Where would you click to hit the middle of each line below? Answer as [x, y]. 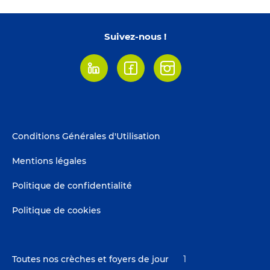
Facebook [140, 75]
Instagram [178, 75]
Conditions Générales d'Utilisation [86, 136]
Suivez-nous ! [135, 36]
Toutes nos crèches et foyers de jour [90, 259]
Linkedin [101, 75]
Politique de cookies [56, 210]
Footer [37, 128]
